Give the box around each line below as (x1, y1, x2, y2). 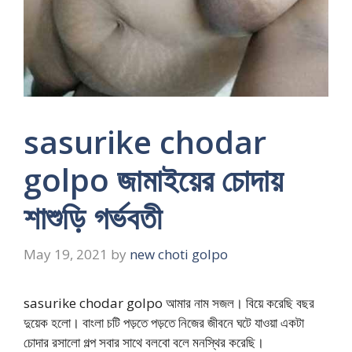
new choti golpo (130, 245, 228, 264)
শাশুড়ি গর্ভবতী (24, 195, 162, 239)
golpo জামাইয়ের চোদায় (24, 157, 283, 201)
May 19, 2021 (24, 245, 108, 264)
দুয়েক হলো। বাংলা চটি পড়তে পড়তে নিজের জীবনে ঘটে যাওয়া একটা (24, 313, 304, 332)
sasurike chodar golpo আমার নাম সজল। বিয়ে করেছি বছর (24, 294, 314, 313)
